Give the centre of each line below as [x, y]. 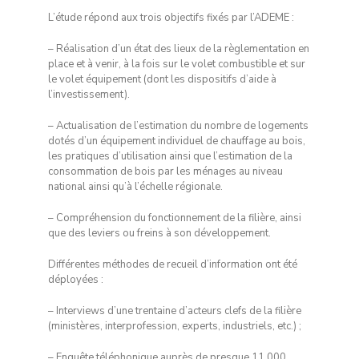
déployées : [75, 280]
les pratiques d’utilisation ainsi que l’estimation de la [170, 157]
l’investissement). [89, 95]
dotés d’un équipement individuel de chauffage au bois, [176, 141]
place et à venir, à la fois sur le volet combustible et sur [176, 65]
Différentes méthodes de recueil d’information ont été [172, 265]
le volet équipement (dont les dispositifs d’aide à [162, 80]
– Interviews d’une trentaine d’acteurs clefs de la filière [174, 311]
